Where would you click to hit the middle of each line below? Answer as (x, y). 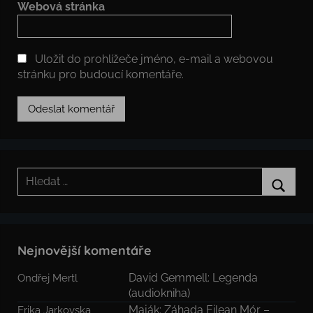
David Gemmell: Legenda (194, 278)
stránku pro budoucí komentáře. (101, 75)
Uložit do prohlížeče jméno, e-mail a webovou (154, 59)
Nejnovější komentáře (85, 251)
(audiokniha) (160, 293)
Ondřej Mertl (48, 278)
